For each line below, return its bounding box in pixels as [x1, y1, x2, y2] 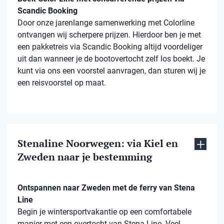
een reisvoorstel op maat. [17, 78, 106, 88]
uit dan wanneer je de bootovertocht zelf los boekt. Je [17, 54, 205, 64]
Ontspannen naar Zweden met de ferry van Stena [17, 183, 195, 193]
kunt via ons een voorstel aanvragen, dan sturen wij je [17, 66, 205, 76]
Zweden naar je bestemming [17, 150, 152, 164]
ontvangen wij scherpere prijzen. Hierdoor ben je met [17, 30, 201, 40]
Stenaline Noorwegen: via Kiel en [17, 136, 178, 150]
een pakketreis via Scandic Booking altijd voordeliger [17, 42, 202, 52]
